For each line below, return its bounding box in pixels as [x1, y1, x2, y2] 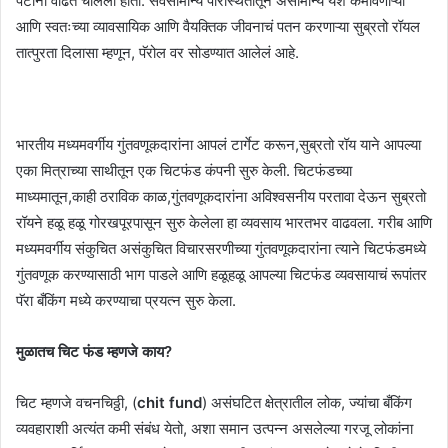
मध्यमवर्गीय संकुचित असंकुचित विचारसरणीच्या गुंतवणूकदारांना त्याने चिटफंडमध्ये [16, 238, 426, 258]
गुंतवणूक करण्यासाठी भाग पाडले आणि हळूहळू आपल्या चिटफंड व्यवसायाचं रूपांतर [16, 264, 427, 284]
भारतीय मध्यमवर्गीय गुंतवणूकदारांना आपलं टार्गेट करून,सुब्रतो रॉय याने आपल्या [16, 134, 421, 154]
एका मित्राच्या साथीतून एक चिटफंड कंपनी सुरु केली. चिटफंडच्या [16, 160, 352, 180]
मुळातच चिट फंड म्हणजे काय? [16, 341, 172, 361]
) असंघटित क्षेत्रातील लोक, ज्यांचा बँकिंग [202, 392, 412, 412]
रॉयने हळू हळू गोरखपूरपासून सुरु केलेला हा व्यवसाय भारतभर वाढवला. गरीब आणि [16, 212, 432, 232]
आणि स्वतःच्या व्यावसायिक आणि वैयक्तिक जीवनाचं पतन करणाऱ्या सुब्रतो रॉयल [16, 16, 420, 36]
